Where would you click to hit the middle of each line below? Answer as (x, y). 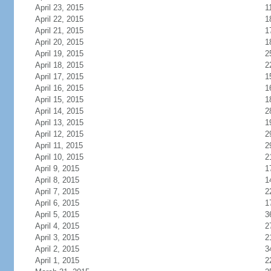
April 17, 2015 (59, 77)
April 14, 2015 (59, 111)
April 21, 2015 (59, 31)
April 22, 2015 (59, 19)
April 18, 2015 (59, 65)
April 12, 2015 (59, 134)
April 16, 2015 (59, 88)
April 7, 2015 (57, 191)
